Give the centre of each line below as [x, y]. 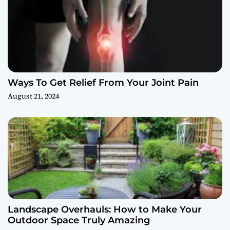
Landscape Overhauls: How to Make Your [105, 209]
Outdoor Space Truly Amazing [79, 220]
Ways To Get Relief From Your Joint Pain [103, 82]
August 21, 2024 [33, 96]
